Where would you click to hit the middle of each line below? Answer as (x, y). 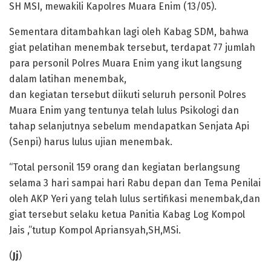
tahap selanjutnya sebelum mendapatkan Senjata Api (129, 126)
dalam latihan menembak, (68, 79)
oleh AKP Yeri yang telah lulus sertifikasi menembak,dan (135, 199)
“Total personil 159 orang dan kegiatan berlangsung (125, 168)
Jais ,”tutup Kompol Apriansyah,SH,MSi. (95, 230)
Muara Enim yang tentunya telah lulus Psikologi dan (124, 111)
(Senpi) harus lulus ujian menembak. (91, 142)
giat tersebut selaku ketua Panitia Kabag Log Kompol (127, 215)
